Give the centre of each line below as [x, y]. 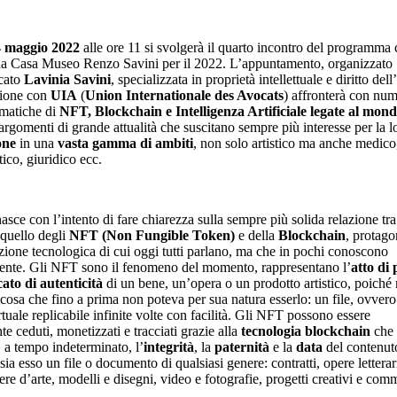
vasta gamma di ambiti [125, 143]
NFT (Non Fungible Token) [154, 235]
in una [37, 143]
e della [258, 235]
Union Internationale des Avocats [184, 95]
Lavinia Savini [67, 79]
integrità [169, 346]
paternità [242, 346]
